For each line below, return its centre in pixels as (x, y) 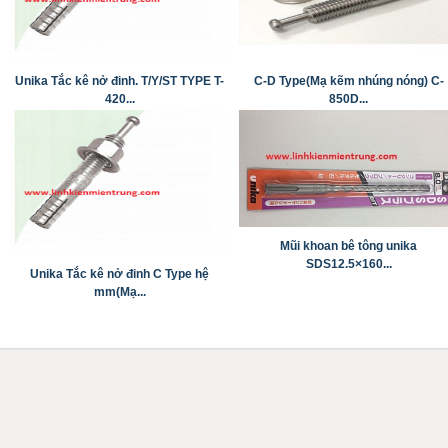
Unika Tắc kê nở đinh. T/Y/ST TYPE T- (120, 81)
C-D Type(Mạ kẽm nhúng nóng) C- (348, 81)
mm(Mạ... (119, 292)
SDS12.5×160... (348, 263)
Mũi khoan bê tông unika (349, 245)
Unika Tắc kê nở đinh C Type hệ (120, 274)
